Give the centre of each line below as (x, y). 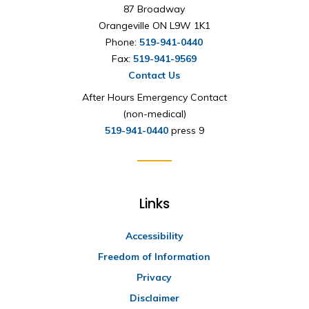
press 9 (186, 130)
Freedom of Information (154, 257)
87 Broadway (154, 9)
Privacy (154, 277)
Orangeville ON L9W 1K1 (154, 26)
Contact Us (154, 75)
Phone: (123, 42)
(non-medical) (154, 114)
